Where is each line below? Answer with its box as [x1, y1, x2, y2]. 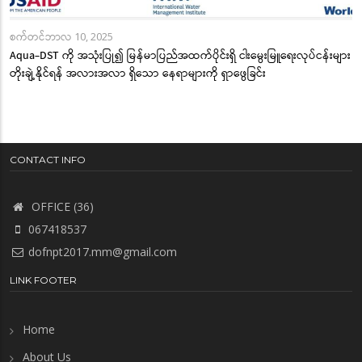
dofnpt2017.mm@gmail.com [28, 244, 177, 260]
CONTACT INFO [10, 154, 86, 166]
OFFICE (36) [28, 199, 94, 215]
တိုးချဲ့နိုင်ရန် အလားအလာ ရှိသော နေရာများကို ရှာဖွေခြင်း [10, 65, 266, 83]
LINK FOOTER [10, 274, 77, 287]
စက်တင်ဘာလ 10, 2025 [10, 29, 113, 44]
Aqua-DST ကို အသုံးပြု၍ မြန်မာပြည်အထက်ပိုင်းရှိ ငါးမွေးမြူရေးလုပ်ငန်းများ [10, 47, 351, 65]
